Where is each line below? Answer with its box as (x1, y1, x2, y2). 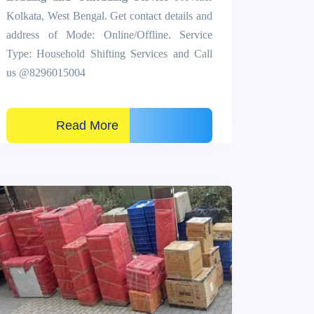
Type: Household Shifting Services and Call (6, 47, 212, 60)
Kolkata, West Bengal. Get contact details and (6, 9, 212, 22)
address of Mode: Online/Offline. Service (6, 28, 212, 41)
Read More (18, 118, 118, 132)
